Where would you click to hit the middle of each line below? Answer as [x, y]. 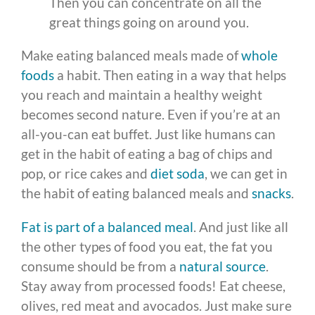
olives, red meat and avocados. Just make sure [156, 305]
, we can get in [246, 173]
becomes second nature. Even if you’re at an [151, 114]
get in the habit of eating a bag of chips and [147, 153]
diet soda [178, 173]
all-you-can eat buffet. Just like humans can [148, 134]
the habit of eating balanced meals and [136, 193]
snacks [271, 193]
